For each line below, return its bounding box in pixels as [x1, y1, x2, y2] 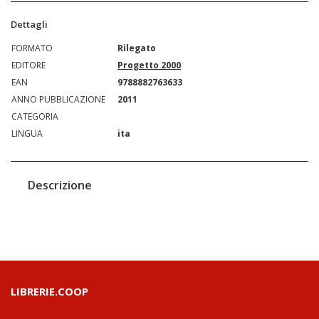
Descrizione [28, 177, 92, 193]
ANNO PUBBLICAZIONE [11, 93, 105, 105]
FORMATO [11, 41, 53, 54]
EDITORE [11, 58, 46, 71]
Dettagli [11, 17, 48, 31]
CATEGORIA [11, 110, 58, 122]
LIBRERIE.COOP [11, 283, 88, 298]
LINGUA [11, 127, 43, 140]
